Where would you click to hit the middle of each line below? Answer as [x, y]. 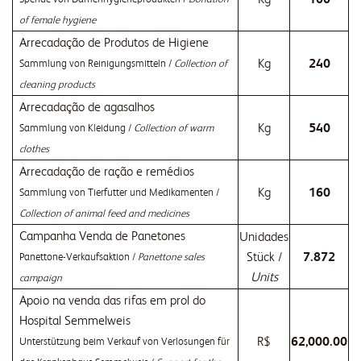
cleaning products [57, 84]
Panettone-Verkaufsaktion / [79, 257]
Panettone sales [171, 257]
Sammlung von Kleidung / [77, 128]
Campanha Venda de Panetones [102, 236]
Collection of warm [174, 128]
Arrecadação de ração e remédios [107, 171]
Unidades [264, 237]
